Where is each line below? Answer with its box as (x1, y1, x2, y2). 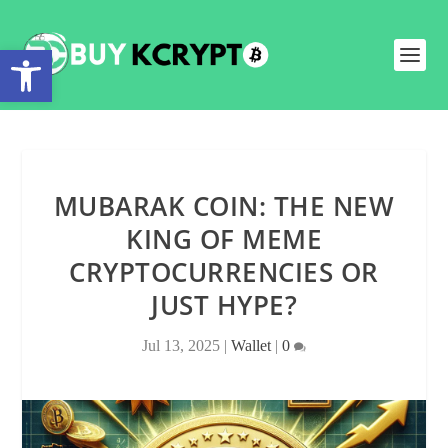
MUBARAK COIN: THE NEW (53, 188, 395, 224)
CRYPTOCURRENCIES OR (69, 254, 379, 290)
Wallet (231, 337, 271, 354)
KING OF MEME (126, 221, 322, 257)
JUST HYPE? (151, 287, 297, 323)
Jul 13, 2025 (142, 337, 220, 354)
